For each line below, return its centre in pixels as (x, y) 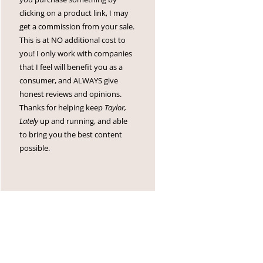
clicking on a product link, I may (74, 13)
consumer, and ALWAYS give (69, 81)
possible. (35, 148)
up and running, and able (83, 121)
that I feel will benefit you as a (71, 67)
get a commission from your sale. (77, 27)
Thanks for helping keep (62, 108)
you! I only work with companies (76, 54)
